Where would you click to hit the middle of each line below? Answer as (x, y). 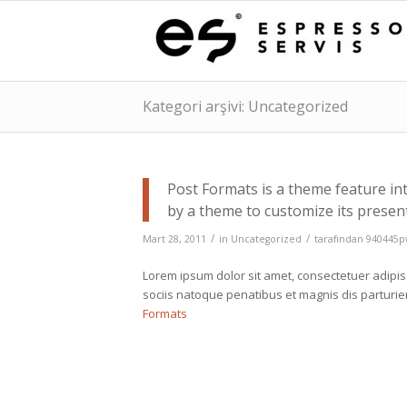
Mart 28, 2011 (174, 239)
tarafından (340, 239)
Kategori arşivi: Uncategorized (245, 106)
